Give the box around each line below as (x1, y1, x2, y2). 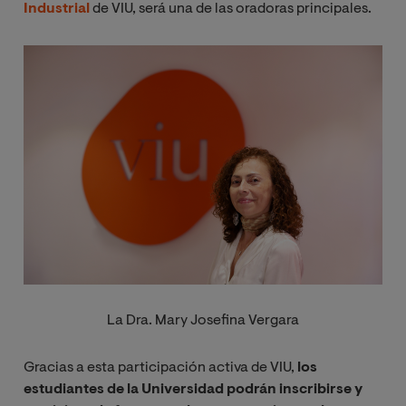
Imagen (202, 48, 255, 63)
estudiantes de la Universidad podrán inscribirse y (24, 382, 362, 397)
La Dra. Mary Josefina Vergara (107, 313, 299, 328)
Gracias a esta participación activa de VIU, (24, 360, 297, 375)
